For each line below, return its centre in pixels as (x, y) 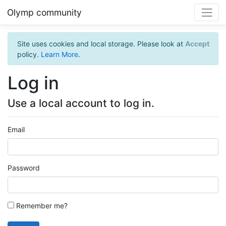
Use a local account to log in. (81, 103)
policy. (29, 54)
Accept (197, 43)
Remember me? (41, 206)
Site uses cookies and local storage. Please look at (100, 43)
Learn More (59, 54)
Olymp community (44, 12)
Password (24, 167)
